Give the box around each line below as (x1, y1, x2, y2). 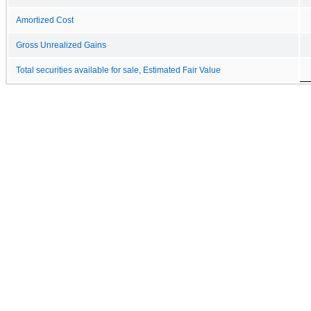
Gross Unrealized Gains (16, 40, 106, 49)
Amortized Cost (16, 15, 74, 24)
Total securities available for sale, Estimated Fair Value (16, 65, 221, 74)
